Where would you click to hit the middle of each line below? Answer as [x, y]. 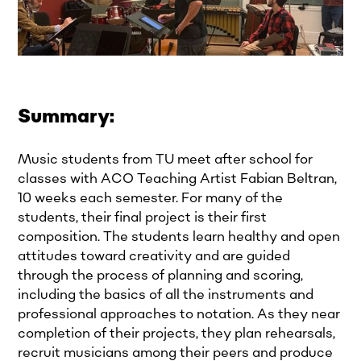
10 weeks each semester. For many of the [151, 198]
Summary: [66, 116]
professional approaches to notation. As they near [179, 314]
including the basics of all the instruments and [166, 295]
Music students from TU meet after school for [166, 159]
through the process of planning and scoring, [161, 275]
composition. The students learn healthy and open [179, 237]
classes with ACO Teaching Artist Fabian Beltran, [178, 178]
